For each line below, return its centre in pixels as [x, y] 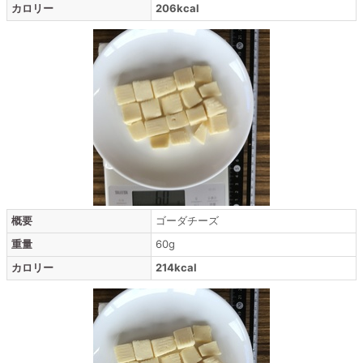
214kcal [176, 267]
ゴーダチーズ [187, 220]
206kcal [177, 8]
